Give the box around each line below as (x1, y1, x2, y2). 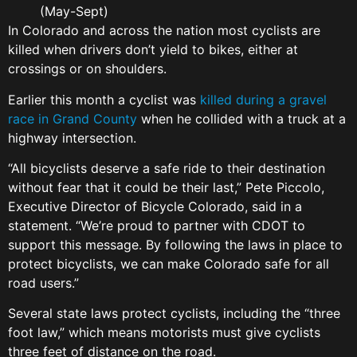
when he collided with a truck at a (137, 110, 346, 127)
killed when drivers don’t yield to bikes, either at (8, 41, 298, 58)
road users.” (8, 274, 83, 291)
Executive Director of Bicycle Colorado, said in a (8, 198, 302, 214)
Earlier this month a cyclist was (8, 91, 200, 108)
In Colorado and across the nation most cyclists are (8, 22, 320, 39)
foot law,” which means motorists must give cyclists (8, 324, 320, 341)
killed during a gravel (200, 91, 327, 108)
